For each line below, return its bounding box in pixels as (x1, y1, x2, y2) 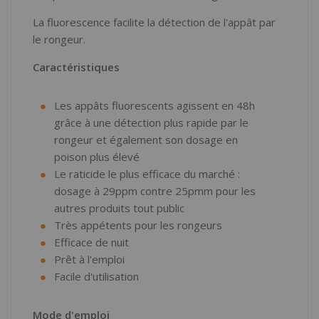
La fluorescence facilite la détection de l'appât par (33, 15, 276, 29)
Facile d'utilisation (54, 269, 139, 283)
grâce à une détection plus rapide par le (54, 115, 249, 130)
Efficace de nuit (54, 235, 129, 249)
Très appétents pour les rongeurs (54, 218, 222, 232)
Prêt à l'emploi (54, 252, 125, 266)
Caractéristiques (33, 60, 122, 74)
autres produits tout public (54, 201, 184, 215)
